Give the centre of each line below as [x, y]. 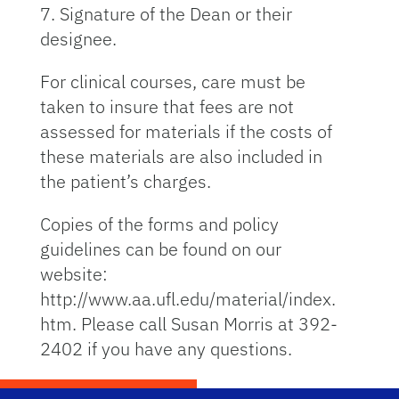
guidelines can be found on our [160, 249]
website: [73, 274]
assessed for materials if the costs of [186, 131]
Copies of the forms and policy [159, 224]
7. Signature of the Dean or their [166, 14]
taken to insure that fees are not [167, 106]
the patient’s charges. [125, 181]
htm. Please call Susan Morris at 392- [188, 324]
